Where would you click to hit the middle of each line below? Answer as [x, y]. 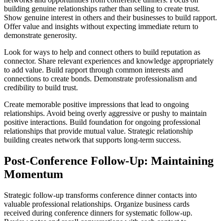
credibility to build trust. [41, 87]
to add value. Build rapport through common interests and [93, 70]
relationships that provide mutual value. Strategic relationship [98, 131]
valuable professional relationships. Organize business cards [97, 204]
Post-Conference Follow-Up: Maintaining [109, 161]
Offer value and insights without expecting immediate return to [101, 26]
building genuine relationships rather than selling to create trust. [102, 8]
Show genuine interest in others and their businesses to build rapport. [110, 17]
